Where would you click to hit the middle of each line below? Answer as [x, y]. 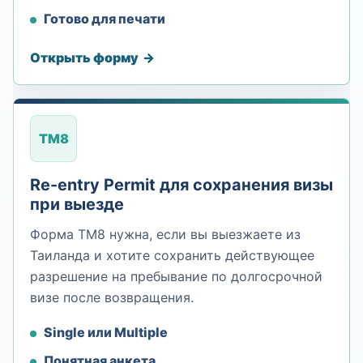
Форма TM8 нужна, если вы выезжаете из [165, 235]
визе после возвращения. [112, 298]
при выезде [77, 205]
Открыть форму [84, 58]
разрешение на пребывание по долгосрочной [176, 277]
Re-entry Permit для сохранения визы [181, 185]
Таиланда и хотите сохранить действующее [172, 256]
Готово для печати [104, 18]
